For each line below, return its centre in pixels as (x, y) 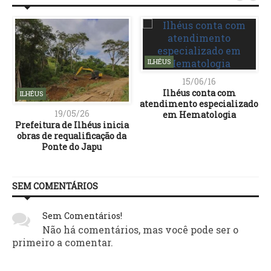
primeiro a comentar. (63, 242)
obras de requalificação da (72, 135)
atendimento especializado (199, 104)
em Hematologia (199, 115)
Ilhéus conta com (199, 93)
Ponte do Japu (72, 146)
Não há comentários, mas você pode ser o (140, 229)
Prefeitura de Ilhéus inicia (72, 125)
